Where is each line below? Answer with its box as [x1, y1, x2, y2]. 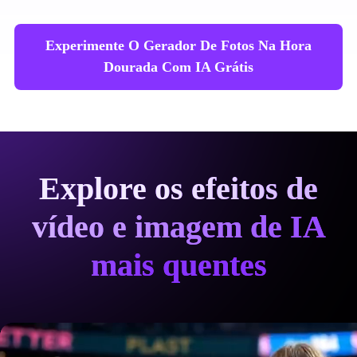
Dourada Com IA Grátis [104, 59, 253, 76]
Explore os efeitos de [39, 170, 318, 206]
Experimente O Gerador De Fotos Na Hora [45, 37, 312, 54]
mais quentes [90, 246, 267, 283]
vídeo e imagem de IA [31, 208, 326, 245]
